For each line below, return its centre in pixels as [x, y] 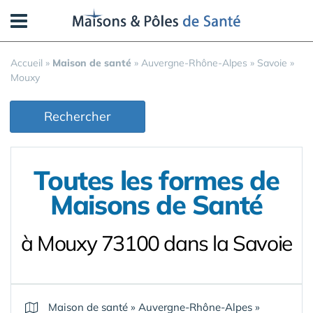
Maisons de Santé [156, 205]
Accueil [27, 63]
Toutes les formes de [156, 180]
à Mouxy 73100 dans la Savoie [156, 243]
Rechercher [78, 116]
